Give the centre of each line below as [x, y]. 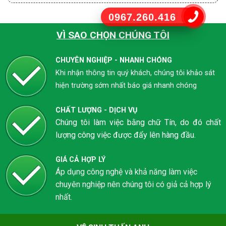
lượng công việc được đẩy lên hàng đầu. [125, 135]
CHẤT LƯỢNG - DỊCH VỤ [96, 110]
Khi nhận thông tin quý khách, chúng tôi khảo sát [135, 73]
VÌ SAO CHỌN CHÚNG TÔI [113, 35]
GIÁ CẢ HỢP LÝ [80, 160]
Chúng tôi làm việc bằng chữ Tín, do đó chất [138, 122]
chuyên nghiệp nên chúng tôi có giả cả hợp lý [133, 185]
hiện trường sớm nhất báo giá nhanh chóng [126, 85]
